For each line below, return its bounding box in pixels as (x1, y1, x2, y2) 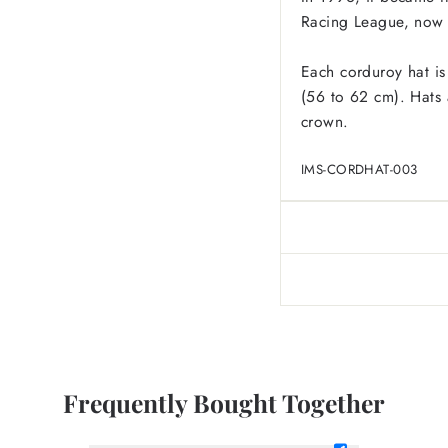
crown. (301, 109, 349, 133)
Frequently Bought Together (63, 385, 385, 419)
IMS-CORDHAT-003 (301, 159, 418, 179)
